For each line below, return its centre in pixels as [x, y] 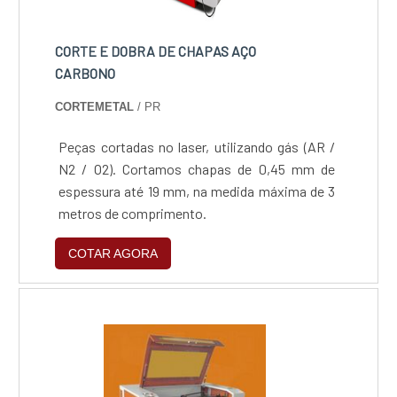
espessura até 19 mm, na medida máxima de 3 [197, 191]
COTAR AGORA [113, 253]
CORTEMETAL [95, 106]
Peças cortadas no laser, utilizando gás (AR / [197, 146]
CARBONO [86, 73]
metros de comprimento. [133, 213]
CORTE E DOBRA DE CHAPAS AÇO [156, 51]
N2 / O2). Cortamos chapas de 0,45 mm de [197, 168]
